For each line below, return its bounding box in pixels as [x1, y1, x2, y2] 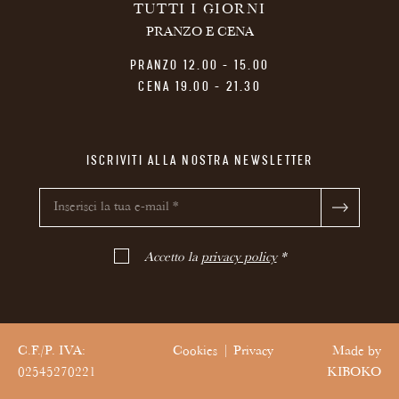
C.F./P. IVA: [18, 346, 85, 360]
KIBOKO [327, 367, 381, 381]
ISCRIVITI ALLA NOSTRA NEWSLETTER [85, 154, 313, 168]
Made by [332, 346, 381, 360]
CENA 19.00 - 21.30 [138, 80, 261, 94]
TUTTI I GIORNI [133, 4, 266, 19]
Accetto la [140, 252, 201, 266]
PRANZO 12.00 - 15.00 [130, 59, 269, 73]
